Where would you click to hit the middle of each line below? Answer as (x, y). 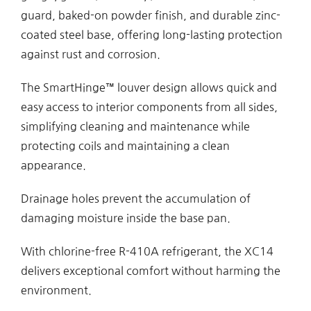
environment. (56, 291)
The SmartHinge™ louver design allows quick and (149, 88)
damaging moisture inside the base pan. (125, 218)
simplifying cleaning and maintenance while (135, 127)
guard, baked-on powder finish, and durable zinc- (150, 16)
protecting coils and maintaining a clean (125, 146)
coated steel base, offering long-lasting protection (151, 35)
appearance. (53, 166)
